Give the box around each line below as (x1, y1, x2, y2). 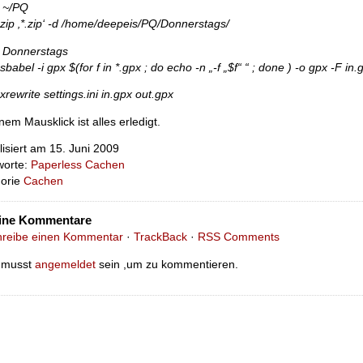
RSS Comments (197, 231, 280, 244)
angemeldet (34, 258, 96, 271)
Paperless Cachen (31, 159, 125, 172)
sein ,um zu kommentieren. (95, 258, 238, 271)
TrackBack (133, 231, 187, 244)
